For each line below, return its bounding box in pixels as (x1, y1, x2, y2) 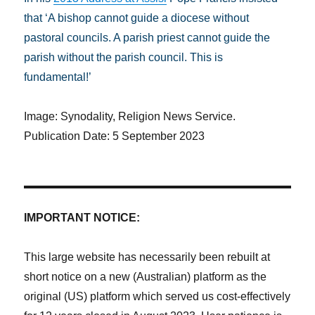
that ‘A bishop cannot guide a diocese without (24, 12, 250, 24)
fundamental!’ (24, 71, 95, 83)
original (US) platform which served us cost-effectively (24, 290, 291, 302)
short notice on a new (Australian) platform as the (24, 271, 267, 283)
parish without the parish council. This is (24, 51, 224, 63)
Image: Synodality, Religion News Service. (24, 110, 236, 122)
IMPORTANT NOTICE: (24, 212, 141, 224)
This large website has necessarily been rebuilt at (24, 251, 271, 263)
